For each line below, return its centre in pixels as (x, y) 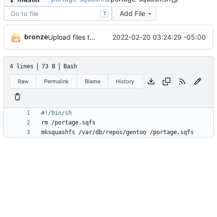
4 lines (22, 67)
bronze (36, 37)
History (125, 81)
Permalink (57, 81)
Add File (132, 14)
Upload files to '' (93, 37)
